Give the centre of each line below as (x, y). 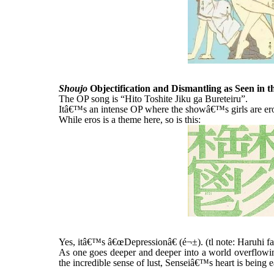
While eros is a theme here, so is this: (130, 119)
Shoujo (73, 88)
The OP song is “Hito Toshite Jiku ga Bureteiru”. (153, 98)
